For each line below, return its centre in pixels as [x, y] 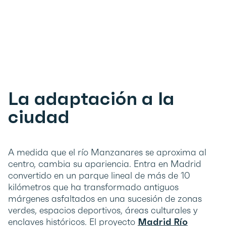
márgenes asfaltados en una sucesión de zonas [105, 199]
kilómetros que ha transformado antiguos [93, 187]
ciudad [39, 117]
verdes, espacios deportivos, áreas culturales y [103, 210]
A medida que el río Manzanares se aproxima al [107, 152]
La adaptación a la [91, 99]
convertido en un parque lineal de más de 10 [99, 176]
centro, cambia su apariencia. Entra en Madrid [105, 164]
